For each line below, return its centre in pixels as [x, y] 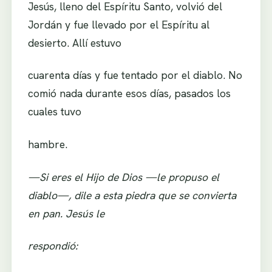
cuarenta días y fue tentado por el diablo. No [135, 75]
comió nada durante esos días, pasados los [129, 93]
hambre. [47, 144]
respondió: [53, 246]
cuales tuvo [54, 112]
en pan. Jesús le [66, 213]
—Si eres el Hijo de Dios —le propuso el [123, 177]
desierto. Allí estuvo [74, 42]
